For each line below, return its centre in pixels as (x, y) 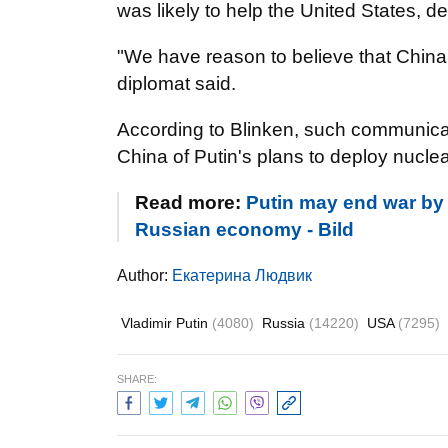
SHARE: (137, 379)
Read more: (190, 202)
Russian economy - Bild (244, 229)
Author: (144, 275)
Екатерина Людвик (242, 275)
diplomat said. (176, 83)
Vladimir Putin (166, 323)
